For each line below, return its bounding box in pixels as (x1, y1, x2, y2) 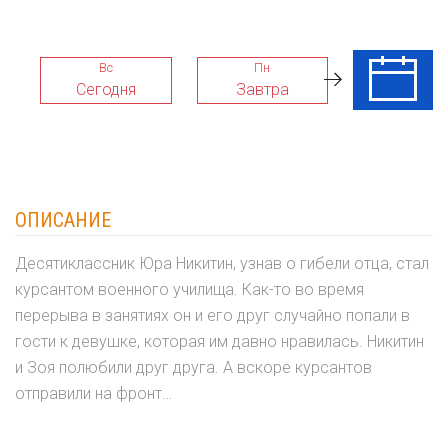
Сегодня (75, 79, 136, 99)
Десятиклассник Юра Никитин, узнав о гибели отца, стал (15, 254, 429, 273)
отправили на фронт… (15, 384, 172, 403)
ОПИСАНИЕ (15, 208, 111, 232)
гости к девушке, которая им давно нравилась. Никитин (15, 332, 424, 351)
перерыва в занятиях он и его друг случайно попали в (15, 306, 410, 325)
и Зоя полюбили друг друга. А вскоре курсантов (15, 358, 372, 377)
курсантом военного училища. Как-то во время (15, 280, 364, 299)
